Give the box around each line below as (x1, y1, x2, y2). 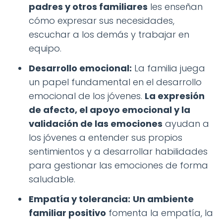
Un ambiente (133, 193, 194, 206)
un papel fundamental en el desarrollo (29, 76, 202, 89)
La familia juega (132, 62, 205, 75)
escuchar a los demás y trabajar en (29, 28, 189, 41)
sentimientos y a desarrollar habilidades (29, 145, 208, 158)
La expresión (145, 90, 205, 103)
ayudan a (163, 117, 209, 130)
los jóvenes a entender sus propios (29, 131, 182, 144)
